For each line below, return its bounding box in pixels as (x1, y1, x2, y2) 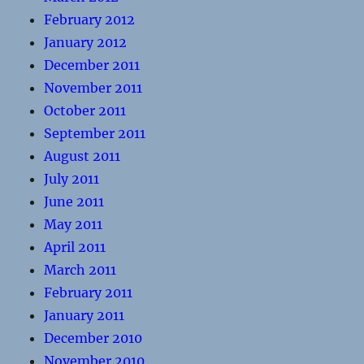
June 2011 (44, 193, 105, 210)
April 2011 (44, 239, 106, 255)
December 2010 (44, 330, 143, 346)
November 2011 (44, 80, 143, 96)
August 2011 (44, 148, 121, 164)
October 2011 (44, 102, 127, 119)
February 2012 (44, 11, 136, 28)
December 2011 (44, 57, 141, 73)
